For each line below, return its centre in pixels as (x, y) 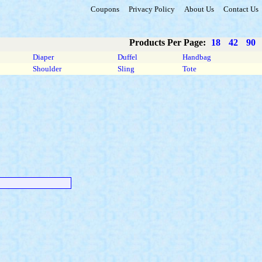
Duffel (127, 57)
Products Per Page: (169, 42)
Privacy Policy (152, 9)
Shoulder (47, 69)
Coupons (105, 9)
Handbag (197, 57)
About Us (199, 9)
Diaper (43, 57)
